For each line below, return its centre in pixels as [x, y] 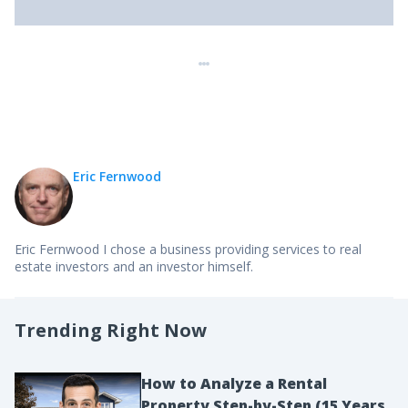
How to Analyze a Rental [234, 383]
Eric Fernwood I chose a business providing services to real [188, 249]
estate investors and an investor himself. [134, 266]
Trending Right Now [111, 330]
